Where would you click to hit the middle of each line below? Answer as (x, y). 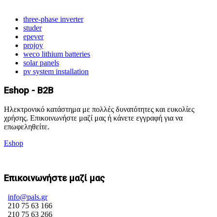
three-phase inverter (53, 19)
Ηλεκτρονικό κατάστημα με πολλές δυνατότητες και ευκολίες (99, 109)
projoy (33, 46)
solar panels (41, 63)
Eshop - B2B (29, 91)
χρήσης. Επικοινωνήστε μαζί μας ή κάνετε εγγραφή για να (93, 118)
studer (32, 28)
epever (33, 37)
